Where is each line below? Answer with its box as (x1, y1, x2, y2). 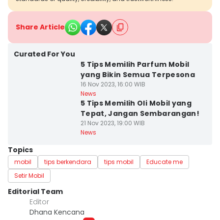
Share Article (16, 22, 65, 32)
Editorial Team (8, 187, 63, 196)
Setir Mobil (14, 171, 44, 180)
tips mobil (104, 158, 134, 166)
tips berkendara (44, 158, 91, 166)
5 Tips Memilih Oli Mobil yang (80, 98, 192, 108)
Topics (8, 145, 33, 155)
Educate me (146, 158, 183, 166)
